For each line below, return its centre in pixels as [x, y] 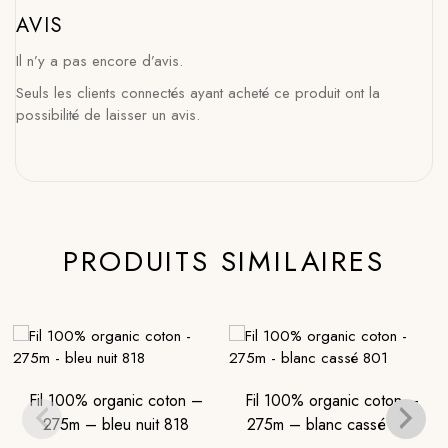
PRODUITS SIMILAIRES [224, 261]
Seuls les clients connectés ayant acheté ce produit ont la [198, 93]
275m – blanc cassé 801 [332, 424]
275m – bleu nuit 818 [115, 424]
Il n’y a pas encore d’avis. [99, 61]
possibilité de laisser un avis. [108, 115]
